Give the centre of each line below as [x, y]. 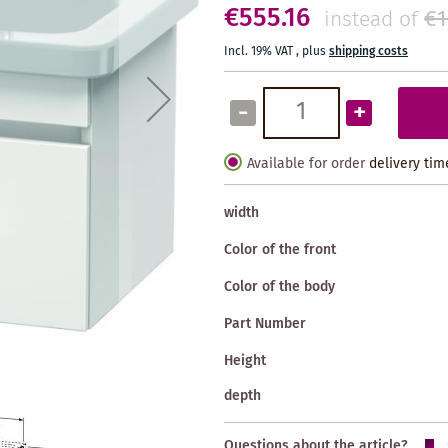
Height [245, 360]
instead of [371, 20]
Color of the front [280, 249]
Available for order [306, 163]
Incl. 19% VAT [260, 51]
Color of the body [279, 286]
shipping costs [368, 51]
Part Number [265, 323]
